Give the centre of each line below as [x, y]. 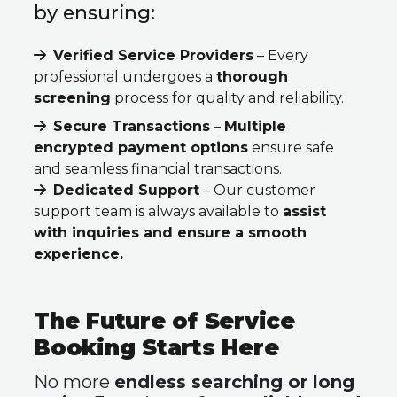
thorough [252, 77]
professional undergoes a [125, 77]
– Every [281, 55]
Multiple [255, 126]
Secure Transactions [132, 126]
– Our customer [257, 190]
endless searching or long [234, 382]
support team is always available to [158, 211]
